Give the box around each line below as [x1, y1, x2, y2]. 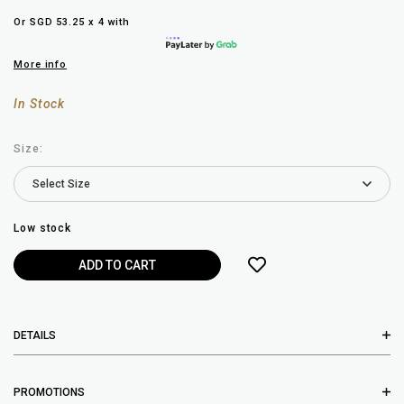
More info [14, 59, 68, 71]
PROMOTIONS [14, 385, 85, 399]
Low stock [14, 222, 72, 235]
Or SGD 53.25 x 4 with [14, 16, 130, 29]
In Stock [14, 96, 66, 112]
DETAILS [14, 329, 56, 343]
